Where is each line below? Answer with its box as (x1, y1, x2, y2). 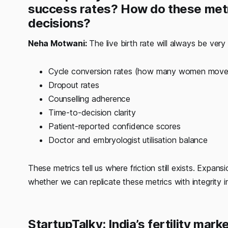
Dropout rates (48, 79, 102, 90)
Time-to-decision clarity (48, 107, 136, 118)
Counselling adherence (48, 93, 131, 104)
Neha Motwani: (28, 38, 87, 48)
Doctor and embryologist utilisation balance (48, 134, 208, 145)
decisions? (28, 15, 91, 31)
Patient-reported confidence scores (48, 121, 181, 131)
